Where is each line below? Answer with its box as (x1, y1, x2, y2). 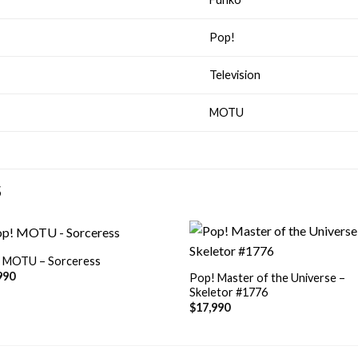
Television (209, 68, 261, 82)
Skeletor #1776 (189, 284, 268, 299)
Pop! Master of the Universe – (189, 270, 346, 284)
